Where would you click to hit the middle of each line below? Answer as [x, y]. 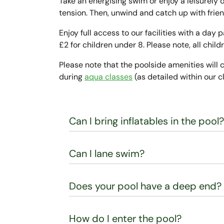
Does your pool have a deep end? [145, 186]
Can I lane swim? [107, 153]
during [72, 77]
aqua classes [108, 77]
